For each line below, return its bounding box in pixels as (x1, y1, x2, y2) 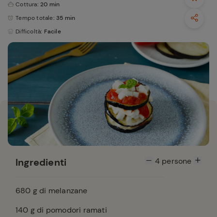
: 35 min (53, 14, 76, 22)
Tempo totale (15, 14, 53, 22)
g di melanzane (31, 186, 88, 196)
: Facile (41, 28, 61, 35)
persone (159, 156, 194, 166)
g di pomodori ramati (28, 205, 107, 215)
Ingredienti (15, 156, 67, 169)
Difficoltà (15, 28, 41, 35)
